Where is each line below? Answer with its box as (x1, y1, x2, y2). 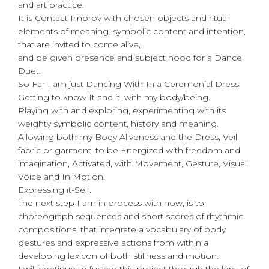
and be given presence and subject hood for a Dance (18, 52, 242, 63)
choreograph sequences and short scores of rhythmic (18, 210, 243, 222)
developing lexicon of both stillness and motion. (18, 250, 219, 261)
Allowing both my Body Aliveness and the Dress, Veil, (18, 131, 239, 142)
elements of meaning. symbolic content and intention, (18, 25, 246, 37)
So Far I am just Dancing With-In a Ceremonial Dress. (18, 78, 241, 89)
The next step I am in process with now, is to (18, 197, 204, 208)
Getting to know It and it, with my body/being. (18, 91, 210, 103)
